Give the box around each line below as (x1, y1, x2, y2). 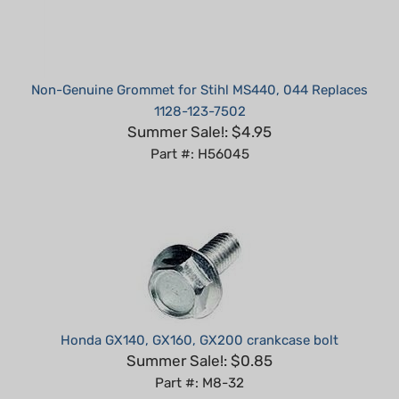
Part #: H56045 (150, 119, 249, 136)
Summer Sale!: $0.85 (126, 325, 273, 344)
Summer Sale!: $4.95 (127, 96, 272, 115)
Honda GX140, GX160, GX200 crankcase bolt (61, 305, 338, 322)
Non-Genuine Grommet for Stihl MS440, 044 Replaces (31, 55, 368, 72)
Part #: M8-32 (155, 348, 244, 365)
